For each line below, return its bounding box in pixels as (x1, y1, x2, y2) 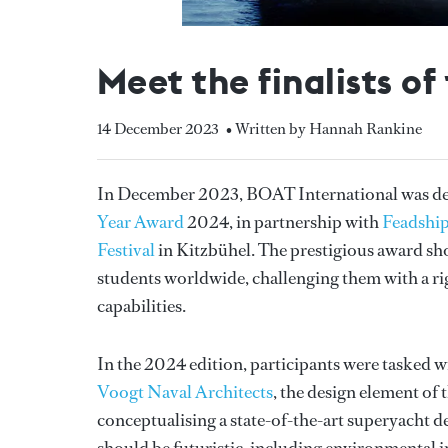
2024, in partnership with (184, 209, 382, 234)
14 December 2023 (97, 117, 219, 139)
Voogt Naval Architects (97, 379, 273, 404)
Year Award (97, 209, 184, 234)
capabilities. (97, 293, 186, 318)
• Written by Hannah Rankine (226, 117, 422, 139)
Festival (97, 237, 155, 262)
